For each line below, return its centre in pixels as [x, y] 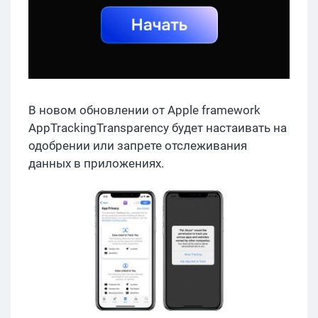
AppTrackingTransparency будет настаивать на [158, 128]
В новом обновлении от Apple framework [144, 110]
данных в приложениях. [96, 164]
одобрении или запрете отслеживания [138, 146]
